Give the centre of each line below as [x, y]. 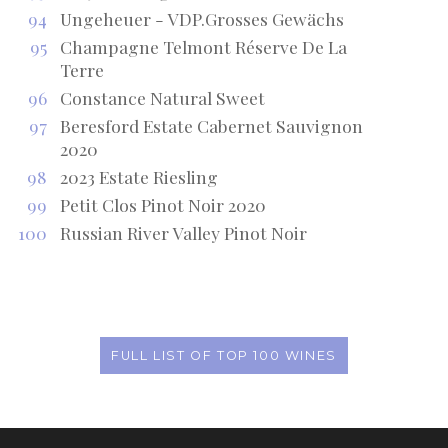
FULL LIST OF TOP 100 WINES [224, 355]
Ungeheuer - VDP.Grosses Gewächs [201, 18]
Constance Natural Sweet [162, 97]
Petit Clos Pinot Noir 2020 [162, 204]
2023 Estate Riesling [138, 176]
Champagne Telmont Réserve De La [203, 46]
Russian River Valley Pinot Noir [183, 232]
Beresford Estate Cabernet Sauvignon [211, 125]
